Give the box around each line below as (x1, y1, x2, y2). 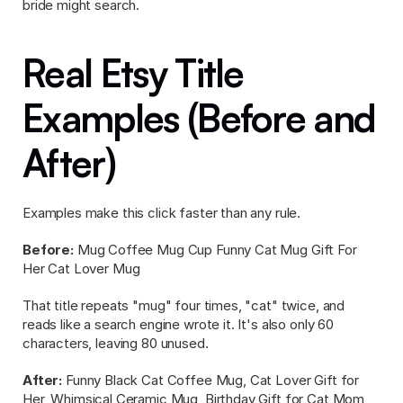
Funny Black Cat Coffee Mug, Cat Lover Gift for (62, 372, 360, 389)
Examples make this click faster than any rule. (22, 204, 301, 221)
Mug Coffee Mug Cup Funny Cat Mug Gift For (73, 241, 357, 258)
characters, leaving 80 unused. (22, 335, 209, 352)
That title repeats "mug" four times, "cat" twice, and (22, 297, 345, 314)
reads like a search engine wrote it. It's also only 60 (22, 316, 334, 333)
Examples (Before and (22, 94, 376, 141)
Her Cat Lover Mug (22, 260, 140, 277)
